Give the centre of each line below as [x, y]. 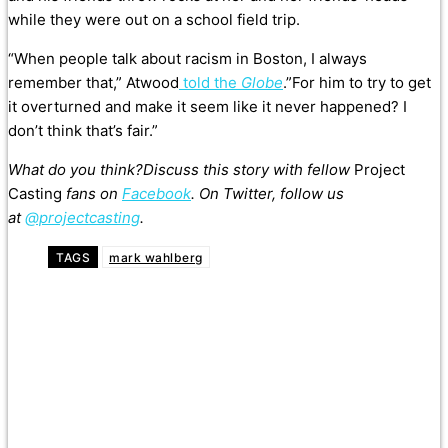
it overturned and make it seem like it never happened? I [207, 107]
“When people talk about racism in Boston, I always [187, 59]
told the [208, 83]
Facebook [156, 194]
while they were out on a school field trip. [154, 20]
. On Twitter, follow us [267, 194]
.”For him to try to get [357, 83]
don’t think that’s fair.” [83, 131]
